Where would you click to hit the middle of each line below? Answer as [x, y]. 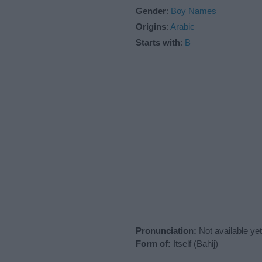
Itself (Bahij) [194, 243]
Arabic [182, 26]
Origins [151, 26]
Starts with [158, 42]
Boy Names [194, 11]
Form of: [153, 243]
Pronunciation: [166, 230]
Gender [151, 11]
